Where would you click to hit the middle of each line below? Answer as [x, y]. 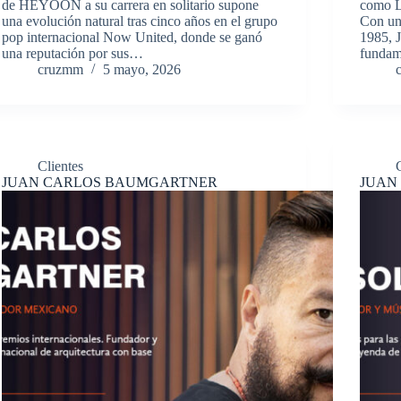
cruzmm [60, 70]
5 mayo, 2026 [141, 70]
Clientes [60, 166]
